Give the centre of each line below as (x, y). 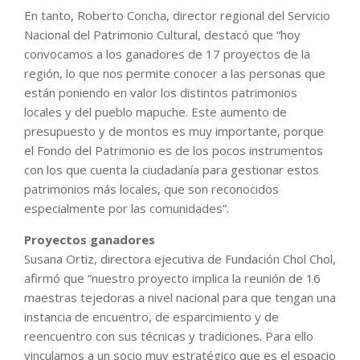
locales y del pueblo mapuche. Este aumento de (155, 111)
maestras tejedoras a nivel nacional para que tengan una (180, 297)
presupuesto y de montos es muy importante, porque (174, 131)
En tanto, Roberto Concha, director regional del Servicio (177, 15)
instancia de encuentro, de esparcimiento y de (151, 316)
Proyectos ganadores (90, 239)
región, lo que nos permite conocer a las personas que (175, 73)
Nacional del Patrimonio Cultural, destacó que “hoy (162, 34)
